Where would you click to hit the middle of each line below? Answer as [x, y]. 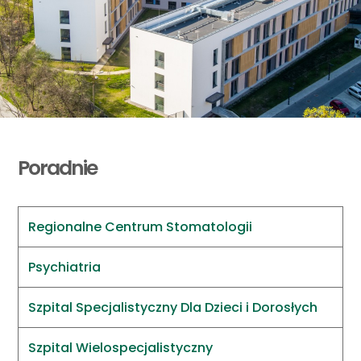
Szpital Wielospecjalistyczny [121, 347]
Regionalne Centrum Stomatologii [141, 226]
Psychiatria [65, 267]
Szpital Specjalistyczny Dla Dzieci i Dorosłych [173, 307]
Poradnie [58, 168]
